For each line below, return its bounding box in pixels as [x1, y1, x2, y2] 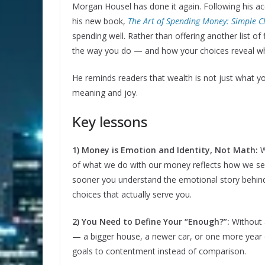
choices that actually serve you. [72, 189, 192, 201]
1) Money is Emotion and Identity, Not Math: [72, 144, 260, 156]
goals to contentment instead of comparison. [72, 245, 246, 257]
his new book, [72, 15, 128, 27]
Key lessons [72, 112, 147, 132]
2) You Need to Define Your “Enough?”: [72, 216, 230, 228]
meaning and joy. [72, 87, 138, 99]
